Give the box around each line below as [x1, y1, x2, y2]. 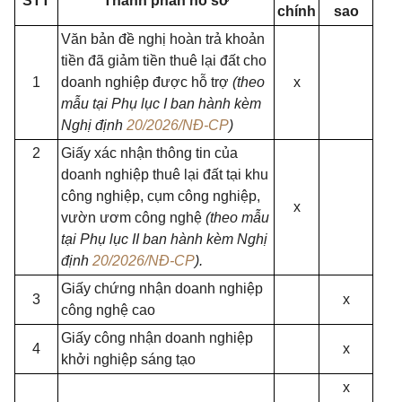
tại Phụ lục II [61, 232, 139, 247]
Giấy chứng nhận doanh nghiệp [61, 281, 263, 296]
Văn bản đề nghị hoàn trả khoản [61, 31, 265, 47]
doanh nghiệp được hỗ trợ [61, 74, 232, 90]
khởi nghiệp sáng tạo [61, 352, 196, 367]
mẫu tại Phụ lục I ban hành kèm [61, 96, 261, 111]
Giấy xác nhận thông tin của [61, 145, 238, 161]
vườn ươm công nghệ [61, 210, 205, 225]
